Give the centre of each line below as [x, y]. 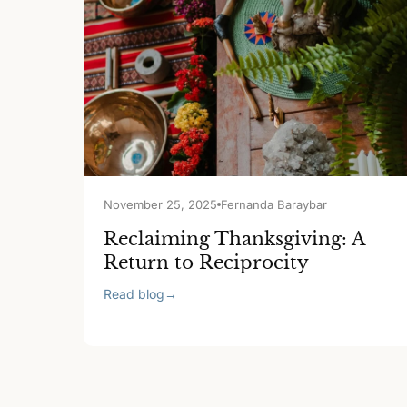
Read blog [134, 294]
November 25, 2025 [160, 204]
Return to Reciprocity [206, 263]
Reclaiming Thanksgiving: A [234, 239]
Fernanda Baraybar [274, 204]
